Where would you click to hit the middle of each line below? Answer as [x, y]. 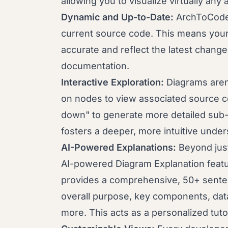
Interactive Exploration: [112, 82]
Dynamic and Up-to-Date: [117, 17]
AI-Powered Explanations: [119, 147]
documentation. [95, 66]
